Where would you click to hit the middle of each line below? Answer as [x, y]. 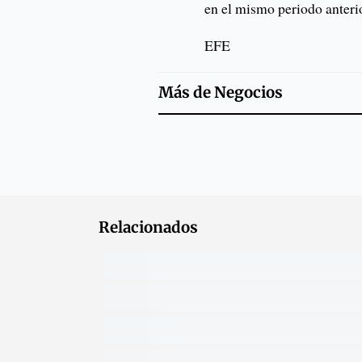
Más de [186, 93]
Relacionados [148, 228]
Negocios [248, 93]
